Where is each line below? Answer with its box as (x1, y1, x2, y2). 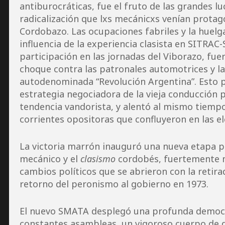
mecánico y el (19, 153, 80, 165)
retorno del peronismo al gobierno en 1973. (19, 178, 208, 190)
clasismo (80, 153, 116, 165)
